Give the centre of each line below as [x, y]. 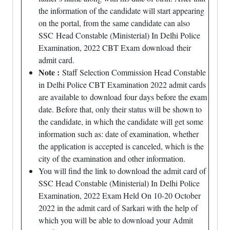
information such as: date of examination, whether [119, 134]
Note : [49, 72]
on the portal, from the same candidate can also [114, 23]
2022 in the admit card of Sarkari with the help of [118, 208]
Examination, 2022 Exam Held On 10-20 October [120, 195]
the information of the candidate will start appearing [121, 11]
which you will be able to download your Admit [116, 220]
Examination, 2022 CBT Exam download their [115, 47]
